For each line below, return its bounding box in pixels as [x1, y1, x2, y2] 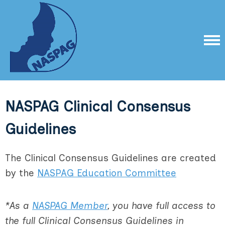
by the [5, 167, 37, 179]
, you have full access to [107, 200, 215, 211]
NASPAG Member [32, 200, 107, 211]
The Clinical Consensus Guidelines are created [5, 152, 216, 164]
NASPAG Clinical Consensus [5, 98, 190, 115]
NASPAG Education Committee [37, 167, 176, 179]
